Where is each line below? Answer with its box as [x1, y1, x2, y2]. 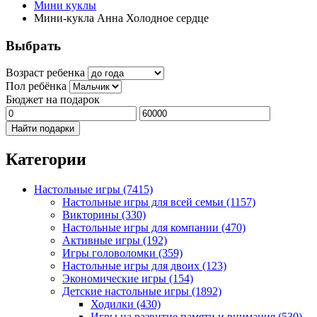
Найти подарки [11, 123, 74, 134]
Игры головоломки [62, 247, 158, 260]
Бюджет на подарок [6, 93, 100, 106]
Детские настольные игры [62, 285, 192, 298]
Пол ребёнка [6, 80, 67, 93]
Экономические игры [62, 272, 169, 285]
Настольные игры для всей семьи [62, 196, 226, 209]
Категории [6, 150, 86, 169]
